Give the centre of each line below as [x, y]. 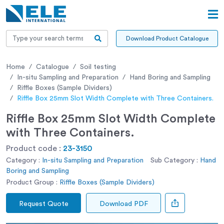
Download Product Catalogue [167, 38]
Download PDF [123, 204]
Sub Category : [174, 160]
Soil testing [98, 67]
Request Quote [43, 204]
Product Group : [32, 182]
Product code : [34, 148]
